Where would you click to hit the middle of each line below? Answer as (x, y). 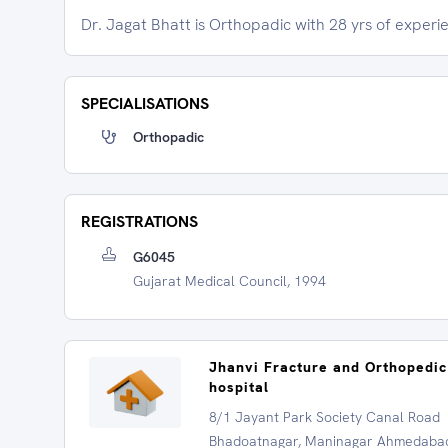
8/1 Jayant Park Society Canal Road (324, 417)
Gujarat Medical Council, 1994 (229, 281)
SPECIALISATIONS (145, 103)
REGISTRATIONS (139, 221)
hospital (239, 387)
